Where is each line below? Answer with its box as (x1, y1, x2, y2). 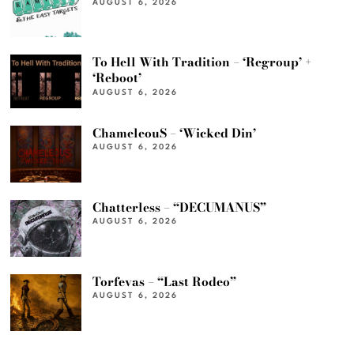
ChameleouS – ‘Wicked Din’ (92, 123, 257, 142)
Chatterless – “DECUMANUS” (92, 198, 267, 217)
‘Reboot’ (92, 69, 142, 88)
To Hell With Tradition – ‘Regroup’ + (92, 53, 312, 72)
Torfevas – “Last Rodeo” (92, 272, 237, 291)
